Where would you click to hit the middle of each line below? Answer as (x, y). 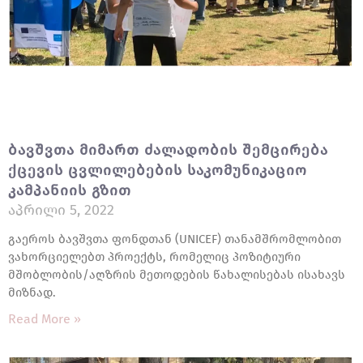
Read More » (45, 319)
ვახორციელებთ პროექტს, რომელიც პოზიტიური (154, 257)
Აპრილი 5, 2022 (61, 210)
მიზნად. (32, 293)
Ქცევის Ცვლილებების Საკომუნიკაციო (158, 170)
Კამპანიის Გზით (70, 190)
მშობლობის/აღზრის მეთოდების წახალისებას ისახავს (177, 275)
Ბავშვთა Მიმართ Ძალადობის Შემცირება (168, 150)
